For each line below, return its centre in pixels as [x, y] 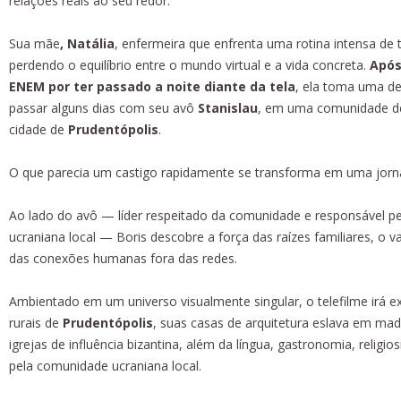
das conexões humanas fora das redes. [123, 258]
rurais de [36, 322]
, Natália [87, 43]
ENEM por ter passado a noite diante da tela [152, 86]
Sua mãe [34, 43]
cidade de [38, 129]
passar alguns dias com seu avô [103, 107]
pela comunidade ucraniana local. [105, 365]
